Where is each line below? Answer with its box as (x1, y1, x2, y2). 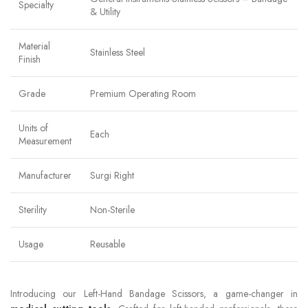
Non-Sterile (90, 202, 135, 217)
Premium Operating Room (90, 86, 196, 100)
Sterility (19, 202, 47, 217)
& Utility (90, 4, 120, 19)
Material (19, 38, 50, 53)
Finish (19, 52, 41, 66)
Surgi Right (90, 168, 134, 182)
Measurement (19, 133, 71, 148)
